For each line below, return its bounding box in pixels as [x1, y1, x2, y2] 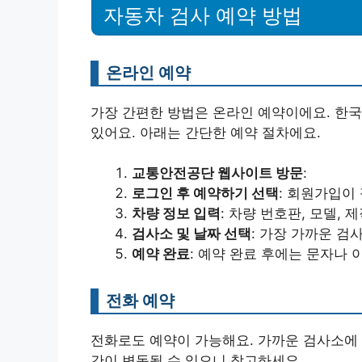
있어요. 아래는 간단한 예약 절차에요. [90, 124, 321, 141]
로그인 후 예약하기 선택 [132, 185, 279, 201]
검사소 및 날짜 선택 [132, 225, 251, 242]
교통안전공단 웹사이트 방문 [132, 165, 303, 181]
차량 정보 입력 [132, 205, 221, 221]
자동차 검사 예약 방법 [103, 3, 302, 27]
